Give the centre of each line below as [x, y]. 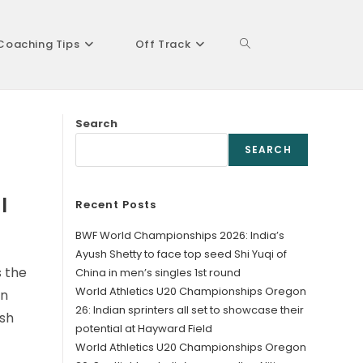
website [261, 126]
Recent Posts [116, 205]
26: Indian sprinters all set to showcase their [190, 310]
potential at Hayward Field [144, 329]
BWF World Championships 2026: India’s [180, 235]
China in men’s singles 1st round [158, 273]
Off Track [163, 44]
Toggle [259, 45]
